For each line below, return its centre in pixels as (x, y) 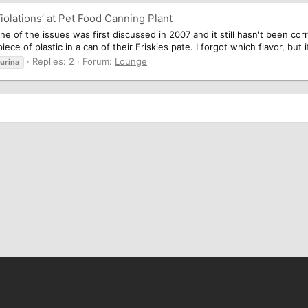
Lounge (131, 61)
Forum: (99, 61)
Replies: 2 (53, 61)
